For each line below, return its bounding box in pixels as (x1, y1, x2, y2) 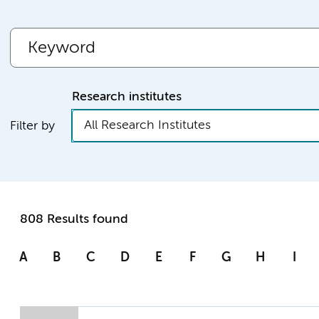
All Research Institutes (84, 119, 211, 132)
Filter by (10, 120, 55, 133)
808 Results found (20, 213, 128, 226)
